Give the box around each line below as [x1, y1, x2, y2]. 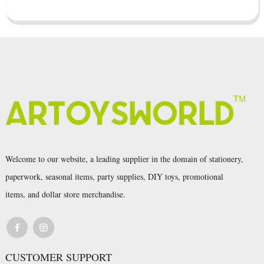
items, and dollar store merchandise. [5, 189, 128, 200]
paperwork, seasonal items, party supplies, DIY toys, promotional [5, 171, 223, 183]
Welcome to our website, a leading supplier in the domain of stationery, [5, 153, 243, 165]
